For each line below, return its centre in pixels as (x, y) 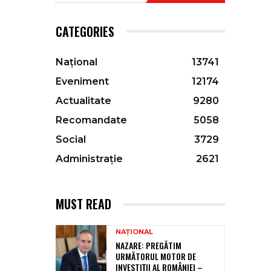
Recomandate (91, 120)
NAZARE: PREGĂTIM (149, 246)
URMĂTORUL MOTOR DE (156, 256)
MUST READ (83, 204)
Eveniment (82, 82)
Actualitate (83, 101)
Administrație (89, 159)
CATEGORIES (85, 32)
